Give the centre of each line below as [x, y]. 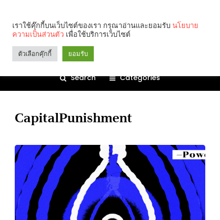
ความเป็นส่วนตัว [38, 34]
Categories [140, 77]
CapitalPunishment [73, 118]
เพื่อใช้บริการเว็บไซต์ [97, 34]
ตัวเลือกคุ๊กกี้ [35, 54]
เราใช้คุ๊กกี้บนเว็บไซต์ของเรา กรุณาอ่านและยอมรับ [92, 26]
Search [83, 77]
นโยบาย [185, 26]
